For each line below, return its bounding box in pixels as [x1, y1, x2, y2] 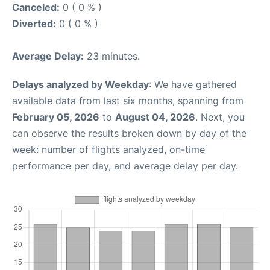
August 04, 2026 [115, 110, 195, 123]
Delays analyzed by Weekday [12, 78, 149, 90]
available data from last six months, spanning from [12, 94, 243, 107]
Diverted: [12, 17, 56, 30]
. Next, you [195, 110, 245, 123]
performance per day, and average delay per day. [12, 159, 238, 172]
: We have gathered [149, 78, 237, 90]
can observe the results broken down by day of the [12, 127, 246, 139]
